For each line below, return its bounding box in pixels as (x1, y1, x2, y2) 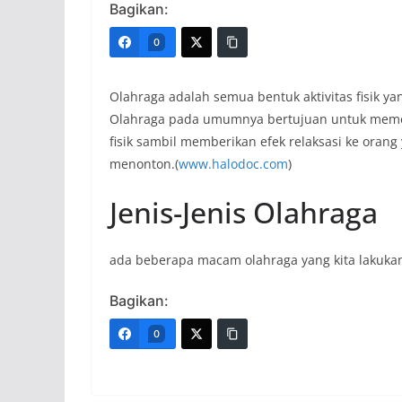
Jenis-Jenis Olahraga (109, 193, 378, 232)
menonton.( (109, 155, 179, 173)
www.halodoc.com (179, 155, 288, 173)
